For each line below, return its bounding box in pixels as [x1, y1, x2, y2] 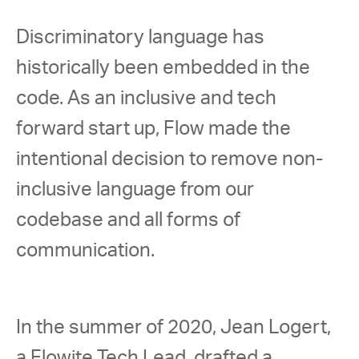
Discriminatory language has [16, 28, 268, 47]
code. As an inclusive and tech [16, 89, 280, 108]
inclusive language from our [16, 180, 258, 200]
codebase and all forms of [16, 211, 244, 230]
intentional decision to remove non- [16, 150, 323, 169]
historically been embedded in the [16, 58, 314, 78]
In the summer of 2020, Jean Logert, [16, 318, 335, 337]
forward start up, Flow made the [16, 119, 295, 139]
